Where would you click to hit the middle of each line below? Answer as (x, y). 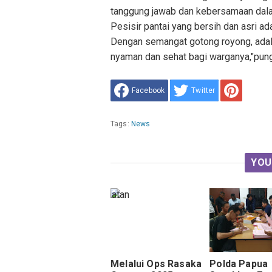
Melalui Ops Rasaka (156, 264)
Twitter (203, 90)
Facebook (148, 90)
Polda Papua (239, 264)
